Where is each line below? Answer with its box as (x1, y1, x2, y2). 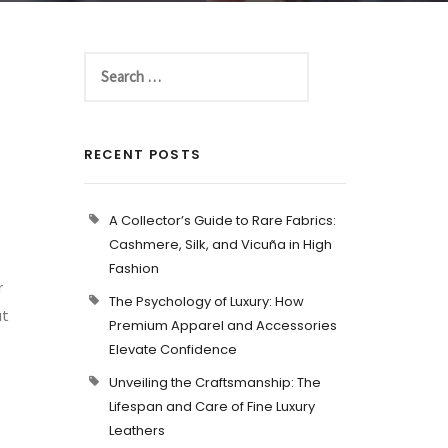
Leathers (108, 421, 165, 440)
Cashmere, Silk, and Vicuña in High (108, 235, 332, 254)
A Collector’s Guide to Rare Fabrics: (108, 211, 336, 230)
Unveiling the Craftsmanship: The (108, 373, 321, 392)
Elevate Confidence (108, 340, 237, 359)
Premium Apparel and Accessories (108, 316, 337, 335)
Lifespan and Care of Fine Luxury (108, 397, 315, 416)
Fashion (108, 259, 159, 278)
